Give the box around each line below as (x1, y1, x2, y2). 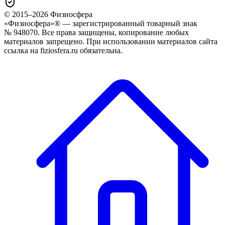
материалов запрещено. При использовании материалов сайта (4, 37, 217, 46)
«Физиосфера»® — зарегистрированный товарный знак (4, 19, 197, 28)
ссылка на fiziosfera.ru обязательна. (4, 46, 123, 55)
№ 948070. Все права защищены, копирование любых (4, 28, 189, 37)
